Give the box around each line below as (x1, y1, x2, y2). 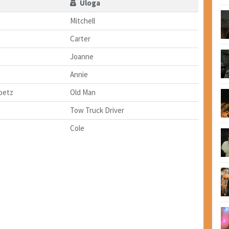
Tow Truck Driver (70, 105, 124, 116)
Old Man (70, 87, 96, 98)
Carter (70, 34, 90, 44)
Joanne (70, 52, 94, 62)
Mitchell (70, 16, 95, 26)
